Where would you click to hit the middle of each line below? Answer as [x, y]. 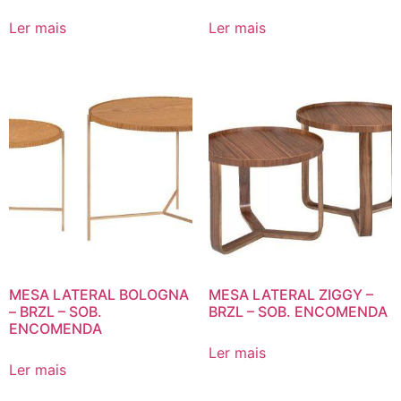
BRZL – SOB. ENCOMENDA [298, 312]
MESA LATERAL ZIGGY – [290, 295]
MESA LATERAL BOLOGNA [99, 295]
